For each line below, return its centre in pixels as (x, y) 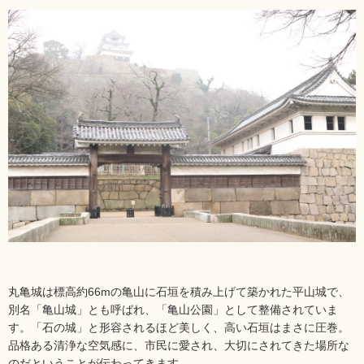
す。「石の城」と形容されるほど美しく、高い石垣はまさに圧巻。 (179, 327)
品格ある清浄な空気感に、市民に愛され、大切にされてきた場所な (179, 345)
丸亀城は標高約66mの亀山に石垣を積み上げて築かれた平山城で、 (179, 291)
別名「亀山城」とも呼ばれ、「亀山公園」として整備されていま (173, 309)
